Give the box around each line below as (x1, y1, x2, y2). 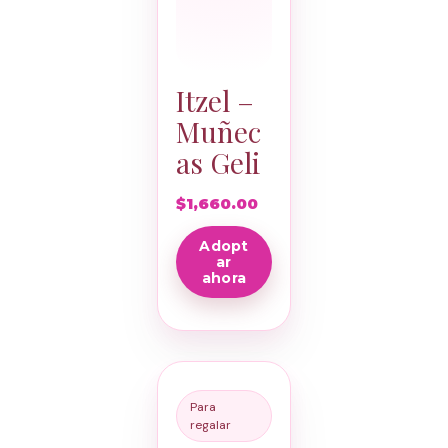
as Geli (175, 144, 260, 182)
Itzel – (175, 82, 254, 120)
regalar (189, 417, 231, 434)
